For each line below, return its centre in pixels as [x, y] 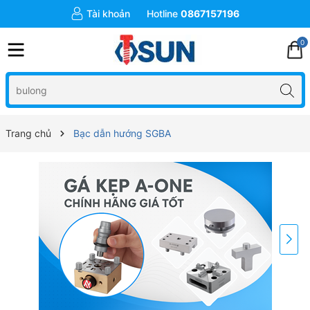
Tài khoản [108, 13]
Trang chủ [28, 133]
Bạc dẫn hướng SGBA [122, 133]
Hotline [162, 13]
